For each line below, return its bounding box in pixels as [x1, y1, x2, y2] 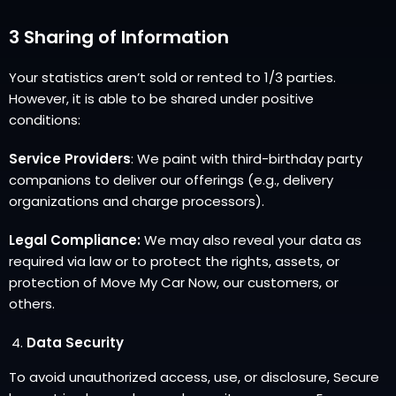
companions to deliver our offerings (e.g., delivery [9, 171, 333, 189]
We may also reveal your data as [141, 231, 362, 249]
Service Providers [9, 149, 131, 168]
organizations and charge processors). [9, 192, 264, 210]
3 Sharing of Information [9, 25, 229, 49]
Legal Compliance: [9, 231, 141, 249]
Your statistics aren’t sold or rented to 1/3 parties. [9, 68, 336, 87]
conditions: [9, 110, 80, 129]
